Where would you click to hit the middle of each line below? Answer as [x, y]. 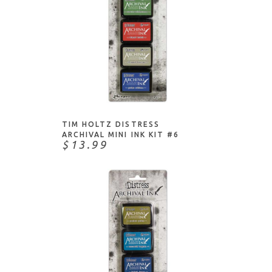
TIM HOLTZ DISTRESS [111, 124]
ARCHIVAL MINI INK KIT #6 [121, 134]
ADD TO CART [138, 83]
